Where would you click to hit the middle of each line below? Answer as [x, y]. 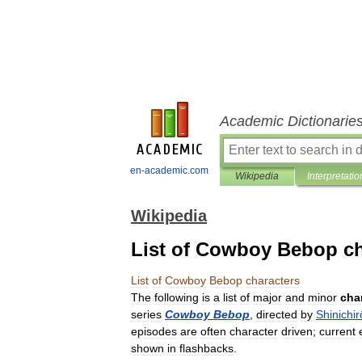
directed [277, 314]
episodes [154, 331]
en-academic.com [169, 170]
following [177, 297]
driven [297, 331]
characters [273, 280]
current [337, 331]
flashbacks [206, 348]
